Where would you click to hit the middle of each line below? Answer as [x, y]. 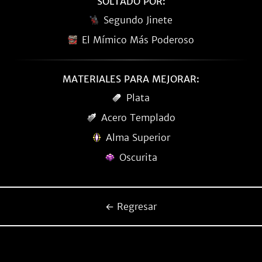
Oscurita [138, 157]
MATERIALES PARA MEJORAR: [131, 79]
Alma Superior [138, 137]
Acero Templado [138, 118]
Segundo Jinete [138, 20]
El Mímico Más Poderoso [138, 40]
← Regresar [131, 206]
